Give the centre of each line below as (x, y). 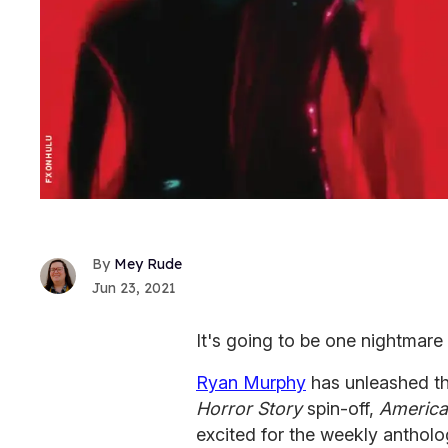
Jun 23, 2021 (134, 288)
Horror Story (249, 409)
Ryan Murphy (251, 383)
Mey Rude (148, 264)
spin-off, (340, 409)
